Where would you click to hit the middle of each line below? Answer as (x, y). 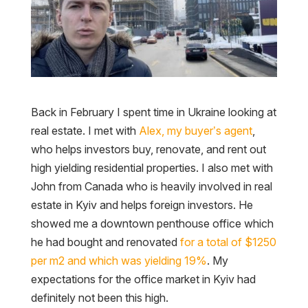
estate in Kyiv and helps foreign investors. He (142, 205)
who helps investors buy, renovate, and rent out (148, 149)
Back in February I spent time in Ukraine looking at (153, 112)
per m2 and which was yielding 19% (119, 260)
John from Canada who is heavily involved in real (151, 186)
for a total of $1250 (228, 242)
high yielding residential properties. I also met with (152, 167)
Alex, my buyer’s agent (195, 130)
